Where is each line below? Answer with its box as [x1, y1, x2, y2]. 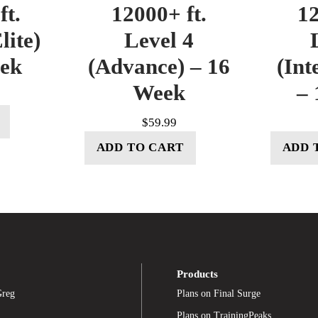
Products [177, 267, 219, 280]
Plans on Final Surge [177, 287, 261, 299]
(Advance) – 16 [88, 53, 230, 79]
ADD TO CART [96, 141, 184, 155]
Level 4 [124, 27, 194, 53]
